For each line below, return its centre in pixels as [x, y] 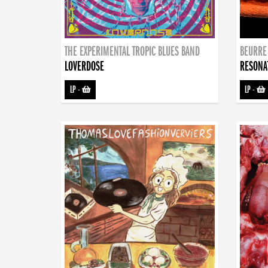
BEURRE [253, 52]
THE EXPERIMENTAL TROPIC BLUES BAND [132, 52]
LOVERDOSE [84, 67]
